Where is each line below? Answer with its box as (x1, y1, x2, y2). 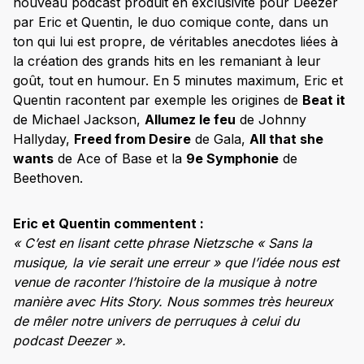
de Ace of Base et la (54, 150, 186, 167)
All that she (249, 131, 323, 148)
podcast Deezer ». (13, 332, 126, 349)
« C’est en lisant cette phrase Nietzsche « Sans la (13, 235, 312, 252)
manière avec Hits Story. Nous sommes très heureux (13, 293, 333, 310)
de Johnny (236, 111, 306, 128)
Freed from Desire (74, 131, 191, 148)
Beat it (302, 92, 345, 109)
